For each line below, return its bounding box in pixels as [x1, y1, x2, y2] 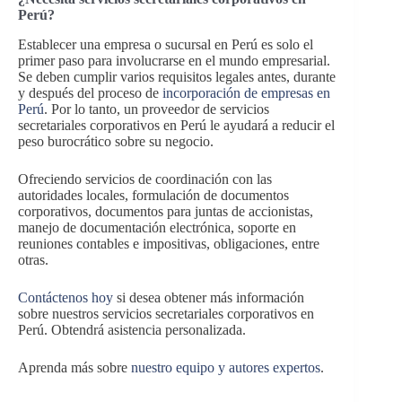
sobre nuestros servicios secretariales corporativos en [18, 305, 314, 321]
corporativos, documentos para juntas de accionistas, [18, 203, 313, 219]
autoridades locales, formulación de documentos [18, 187, 289, 203]
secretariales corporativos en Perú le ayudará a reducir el [18, 117, 335, 133]
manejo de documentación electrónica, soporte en [18, 219, 296, 235]
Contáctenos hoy [18, 289, 117, 305]
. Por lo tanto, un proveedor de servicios [44, 100, 269, 117]
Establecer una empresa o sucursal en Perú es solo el [18, 36, 313, 52]
